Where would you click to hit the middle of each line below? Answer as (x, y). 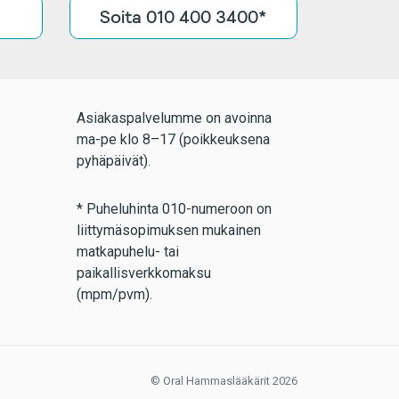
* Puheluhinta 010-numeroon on (174, 208)
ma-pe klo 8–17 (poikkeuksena (173, 139)
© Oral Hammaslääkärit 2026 (224, 380)
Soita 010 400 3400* (183, 16)
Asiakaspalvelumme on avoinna (174, 118)
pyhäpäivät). (113, 160)
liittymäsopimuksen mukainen (168, 230)
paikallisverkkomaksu (143, 273)
